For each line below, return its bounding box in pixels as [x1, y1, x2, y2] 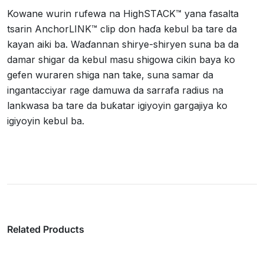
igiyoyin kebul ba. [7, 114, 84, 127]
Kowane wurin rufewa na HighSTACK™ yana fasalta [7, 7, 239, 19]
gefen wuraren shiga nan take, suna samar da [7, 68, 213, 81]
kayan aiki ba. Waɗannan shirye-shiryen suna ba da [7, 38, 239, 50]
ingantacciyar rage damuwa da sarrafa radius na [7, 84, 223, 96]
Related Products [7, 223, 84, 235]
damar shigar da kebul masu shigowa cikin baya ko [7, 53, 235, 65]
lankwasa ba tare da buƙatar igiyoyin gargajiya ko [7, 99, 227, 111]
